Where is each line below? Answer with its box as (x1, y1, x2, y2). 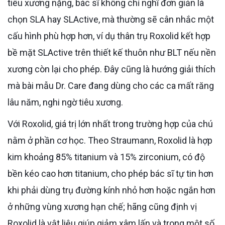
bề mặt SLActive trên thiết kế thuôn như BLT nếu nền (8, 47, 216, 58)
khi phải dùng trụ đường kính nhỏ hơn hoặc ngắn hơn (8, 184, 215, 195)
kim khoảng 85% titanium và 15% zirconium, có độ (8, 151, 205, 162)
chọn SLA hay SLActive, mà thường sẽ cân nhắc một (8, 14, 214, 25)
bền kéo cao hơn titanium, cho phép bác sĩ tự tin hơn (8, 168, 213, 179)
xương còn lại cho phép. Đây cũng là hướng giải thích (8, 63, 215, 74)
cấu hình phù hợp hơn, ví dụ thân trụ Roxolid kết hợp (8, 30, 210, 41)
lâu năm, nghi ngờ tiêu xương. (8, 96, 123, 107)
